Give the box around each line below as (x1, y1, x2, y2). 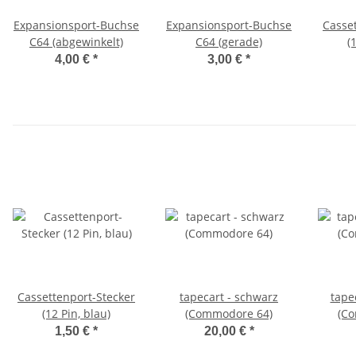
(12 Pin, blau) (42, 306, 110, 322)
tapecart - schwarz (180, 289, 278, 305)
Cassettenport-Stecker (17, 289, 135, 305)
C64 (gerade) (195, 34, 262, 50)
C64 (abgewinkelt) (29, 34, 123, 50)
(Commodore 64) (185, 306, 273, 322)
